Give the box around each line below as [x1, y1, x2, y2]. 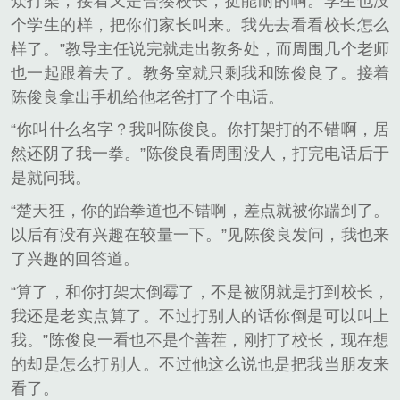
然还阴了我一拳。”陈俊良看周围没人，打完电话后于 [11, 145, 389, 163]
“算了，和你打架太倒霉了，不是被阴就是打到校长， [11, 282, 389, 301]
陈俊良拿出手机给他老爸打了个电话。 [11, 87, 284, 106]
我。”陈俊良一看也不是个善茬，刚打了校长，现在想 [11, 330, 389, 349]
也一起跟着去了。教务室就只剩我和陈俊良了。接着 [11, 63, 389, 82]
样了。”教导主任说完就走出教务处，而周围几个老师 [11, 39, 389, 58]
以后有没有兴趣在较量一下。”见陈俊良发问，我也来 [11, 225, 389, 244]
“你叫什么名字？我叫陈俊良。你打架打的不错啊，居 [11, 121, 389, 139]
